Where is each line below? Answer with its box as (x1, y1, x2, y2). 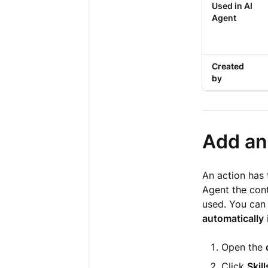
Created (211, 61, 244, 71)
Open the (221, 241, 266, 253)
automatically (202, 212, 264, 224)
